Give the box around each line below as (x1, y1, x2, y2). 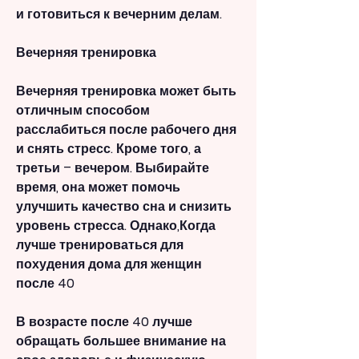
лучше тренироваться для (16, 236, 184, 255)
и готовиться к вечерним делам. (16, 5, 222, 24)
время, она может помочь (16, 178, 180, 197)
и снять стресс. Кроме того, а (16, 139, 201, 159)
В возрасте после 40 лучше (16, 313, 192, 332)
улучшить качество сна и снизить (16, 197, 232, 216)
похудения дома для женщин (16, 255, 202, 274)
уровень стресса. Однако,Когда (16, 216, 216, 236)
